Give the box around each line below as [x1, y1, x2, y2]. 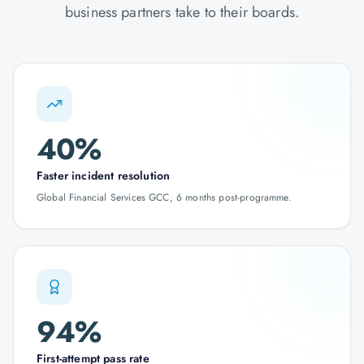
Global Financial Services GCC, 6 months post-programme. [37, 190, 292, 205]
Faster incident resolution [37, 167, 171, 184]
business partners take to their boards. [64, 2, 300, 23]
